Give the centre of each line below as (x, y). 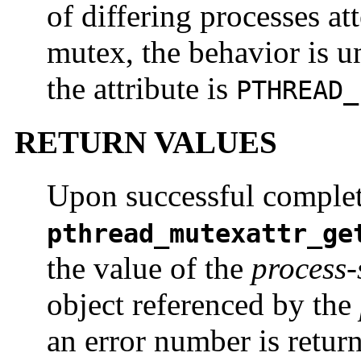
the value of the (149, 268)
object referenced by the (203, 304)
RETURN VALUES (146, 142)
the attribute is (141, 89)
